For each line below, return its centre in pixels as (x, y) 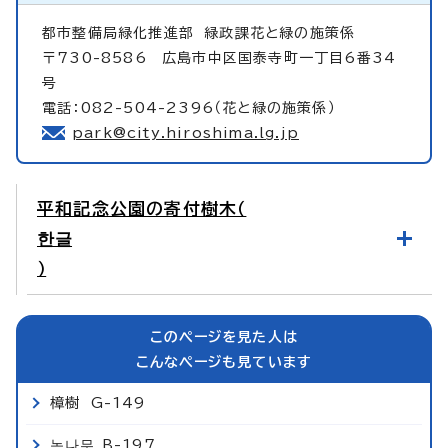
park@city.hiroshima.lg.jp (185, 132)
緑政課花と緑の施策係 (280, 32)
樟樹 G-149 (98, 402)
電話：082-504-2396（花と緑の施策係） (189, 107)
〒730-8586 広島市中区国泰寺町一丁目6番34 (219, 57)
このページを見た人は (224, 336)
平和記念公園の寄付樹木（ (142, 208)
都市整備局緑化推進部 (123, 32)
